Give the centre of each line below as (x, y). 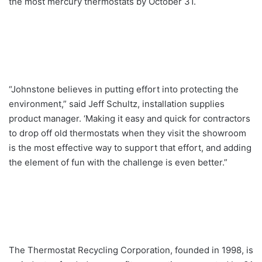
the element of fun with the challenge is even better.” (118, 163)
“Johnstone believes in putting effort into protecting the (124, 89)
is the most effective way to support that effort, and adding (130, 148)
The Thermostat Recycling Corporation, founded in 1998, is (131, 250)
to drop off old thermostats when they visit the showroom (127, 133)
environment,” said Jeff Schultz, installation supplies (117, 104)
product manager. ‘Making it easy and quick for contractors (130, 119)
